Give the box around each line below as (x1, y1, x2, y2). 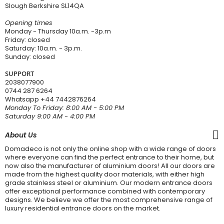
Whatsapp (5, 94, 40, 104)
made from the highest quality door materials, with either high (5, 169, 204, 179)
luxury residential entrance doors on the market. (5, 203, 160, 213)
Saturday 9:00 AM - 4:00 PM (5, 111, 95, 121)
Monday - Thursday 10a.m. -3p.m (5, 26, 111, 36)
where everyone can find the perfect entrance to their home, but (5, 152, 214, 162)
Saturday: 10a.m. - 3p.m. (5, 43, 82, 53)
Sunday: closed (5, 51, 55, 61)
